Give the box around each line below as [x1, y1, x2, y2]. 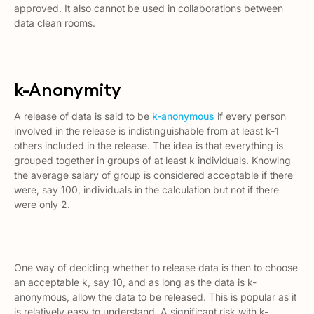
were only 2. [14, 198, 70, 210]
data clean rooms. [14, 17, 95, 29]
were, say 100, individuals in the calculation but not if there [14, 184, 279, 196]
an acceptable [14, 276, 82, 288]
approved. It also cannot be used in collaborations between [14, 2, 283, 14]
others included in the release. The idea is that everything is [14, 139, 283, 151]
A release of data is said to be [14, 110, 152, 122]
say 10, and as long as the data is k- [90, 276, 257, 288]
